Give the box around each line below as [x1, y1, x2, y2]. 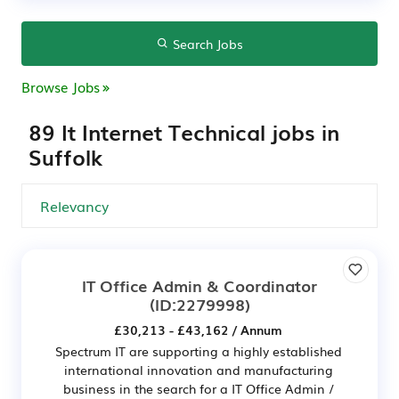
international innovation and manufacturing [63, 361, 333, 379]
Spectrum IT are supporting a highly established [54, 342, 342, 360]
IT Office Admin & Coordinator [82, 273, 317, 297]
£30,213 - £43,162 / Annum [114, 321, 282, 338]
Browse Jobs [21, 77, 100, 96]
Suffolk [28, 141, 102, 172]
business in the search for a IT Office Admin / [62, 379, 334, 397]
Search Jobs [168, 35, 243, 53]
